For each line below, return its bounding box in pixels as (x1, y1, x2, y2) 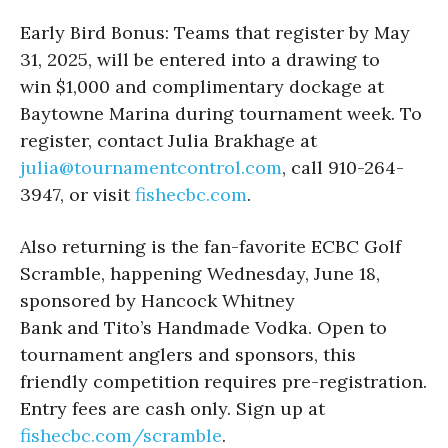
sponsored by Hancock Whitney (20, 288, 295, 312)
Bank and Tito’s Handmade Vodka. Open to (20, 315, 387, 339)
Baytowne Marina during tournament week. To (20, 101, 422, 125)
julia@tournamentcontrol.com (20, 155, 282, 179)
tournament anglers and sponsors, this (20, 342, 356, 366)
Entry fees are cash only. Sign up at (20, 396, 330, 420)
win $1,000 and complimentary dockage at (20, 74, 384, 98)
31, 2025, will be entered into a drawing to (20, 47, 380, 71)
